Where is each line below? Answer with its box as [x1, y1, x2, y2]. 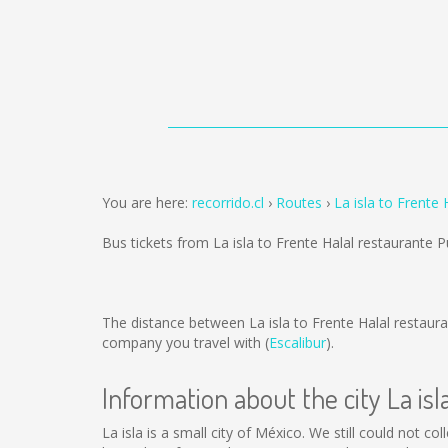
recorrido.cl [192, 193, 264, 212]
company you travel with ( [102, 333, 269, 352]
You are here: [102, 193, 192, 212]
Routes [276, 193, 322, 212]
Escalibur [269, 333, 326, 352]
